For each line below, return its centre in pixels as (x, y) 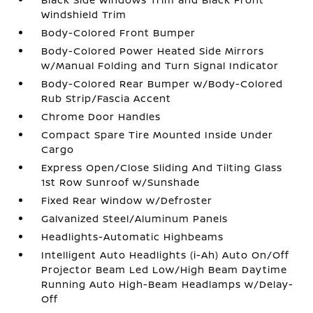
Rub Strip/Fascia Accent (107, 98)
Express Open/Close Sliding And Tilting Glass (162, 167)
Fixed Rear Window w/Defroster (127, 200)
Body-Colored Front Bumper (119, 32)
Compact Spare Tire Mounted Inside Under (158, 134)
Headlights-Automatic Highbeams (133, 236)
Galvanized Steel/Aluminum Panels (135, 218)
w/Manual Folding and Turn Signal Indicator (160, 65)
